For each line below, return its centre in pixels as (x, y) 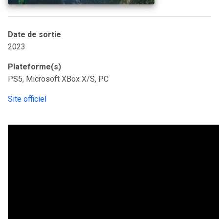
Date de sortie (34, 34)
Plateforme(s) (34, 67)
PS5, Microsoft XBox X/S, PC (58, 79)
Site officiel (27, 99)
